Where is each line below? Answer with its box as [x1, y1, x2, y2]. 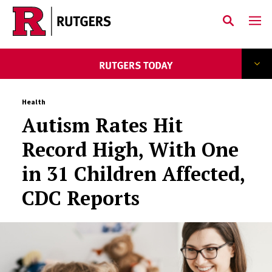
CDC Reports [21, 185, 140, 211]
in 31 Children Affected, [21, 161, 245, 186]
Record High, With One [21, 137, 239, 162]
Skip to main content [24, 25, 112, 37]
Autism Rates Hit [21, 112, 183, 138]
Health [21, 97, 46, 106]
